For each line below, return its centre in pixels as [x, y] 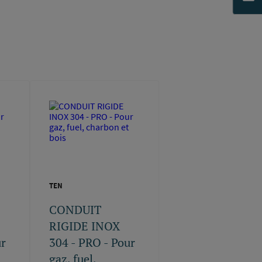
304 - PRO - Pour [92, 242]
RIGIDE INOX [85, 226]
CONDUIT [75, 209]
